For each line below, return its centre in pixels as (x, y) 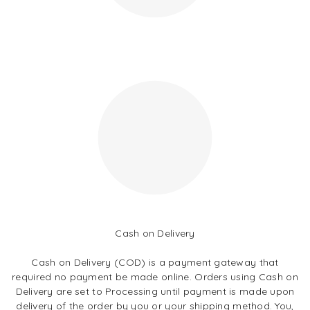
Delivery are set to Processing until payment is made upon (155, 291)
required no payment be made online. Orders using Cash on (155, 277)
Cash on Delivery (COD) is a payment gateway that (155, 262)
